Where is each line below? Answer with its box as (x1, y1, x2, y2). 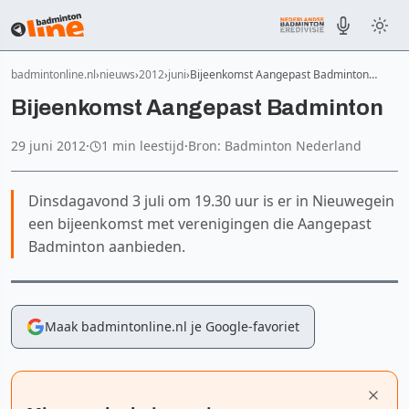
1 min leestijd (101, 137, 184, 154)
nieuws (100, 67, 135, 82)
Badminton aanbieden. (28, 236, 185, 257)
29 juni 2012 (11, 137, 86, 154)
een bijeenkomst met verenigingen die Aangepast (28, 214, 372, 234)
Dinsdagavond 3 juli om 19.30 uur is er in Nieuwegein (28, 191, 394, 211)
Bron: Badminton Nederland (188, 137, 362, 154)
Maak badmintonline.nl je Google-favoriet (45, 318, 299, 335)
